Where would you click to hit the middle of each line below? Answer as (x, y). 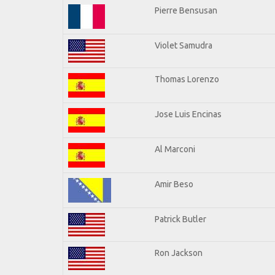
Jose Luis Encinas (188, 114)
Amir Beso (174, 184)
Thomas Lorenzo (187, 79)
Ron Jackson (179, 253)
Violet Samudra (184, 45)
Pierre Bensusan (186, 10)
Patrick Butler (180, 219)
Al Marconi (175, 149)
